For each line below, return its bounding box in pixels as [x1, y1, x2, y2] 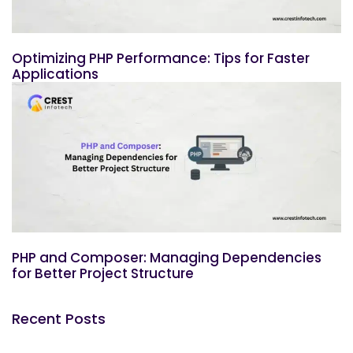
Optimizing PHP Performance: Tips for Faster [12, 48, 310, 68]
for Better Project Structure [12, 264, 194, 284]
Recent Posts [12, 309, 106, 329]
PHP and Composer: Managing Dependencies [12, 248, 321, 268]
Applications [12, 64, 98, 84]
